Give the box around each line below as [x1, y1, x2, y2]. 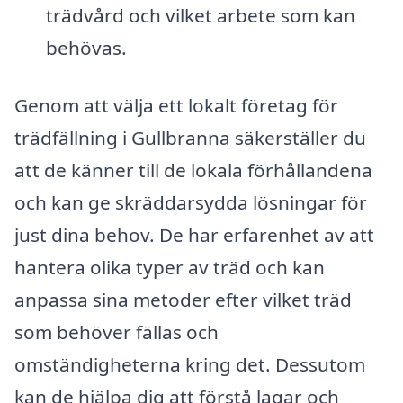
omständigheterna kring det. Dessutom [14, 352, 365, 378]
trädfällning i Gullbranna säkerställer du [14, 125, 366, 151]
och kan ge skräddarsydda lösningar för [14, 190, 367, 216]
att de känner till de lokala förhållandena [14, 157, 372, 184]
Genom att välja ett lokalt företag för [14, 93, 338, 119]
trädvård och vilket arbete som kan [45, 3, 355, 29]
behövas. [45, 35, 127, 61]
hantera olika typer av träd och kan [14, 255, 325, 281]
